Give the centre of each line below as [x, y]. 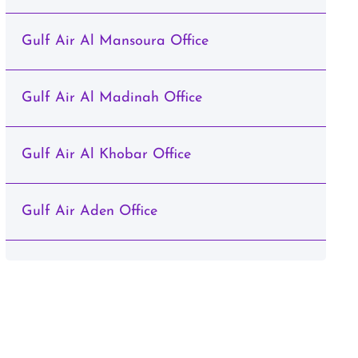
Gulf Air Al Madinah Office [111, 98]
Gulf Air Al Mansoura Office [115, 41]
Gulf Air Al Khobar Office [106, 155]
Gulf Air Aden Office [89, 211]
